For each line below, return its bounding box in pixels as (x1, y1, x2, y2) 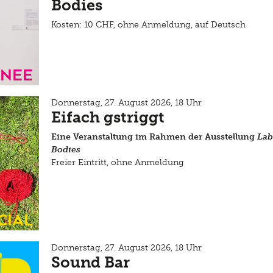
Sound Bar (51, 253, 130, 272)
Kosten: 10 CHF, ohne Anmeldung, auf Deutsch (51, 19, 246, 30)
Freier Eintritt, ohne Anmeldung (51, 157, 184, 168)
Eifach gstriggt (51, 108, 165, 127)
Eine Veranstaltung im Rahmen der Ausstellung (51, 132, 257, 142)
